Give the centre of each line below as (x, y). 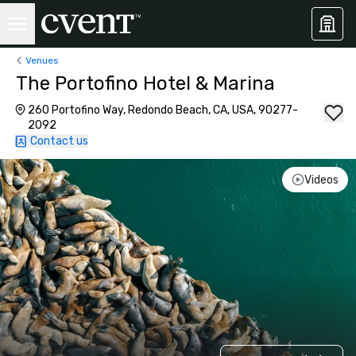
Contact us (59, 141)
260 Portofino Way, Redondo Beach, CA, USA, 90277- (163, 110)
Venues (42, 60)
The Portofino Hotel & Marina (145, 83)
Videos (321, 180)
